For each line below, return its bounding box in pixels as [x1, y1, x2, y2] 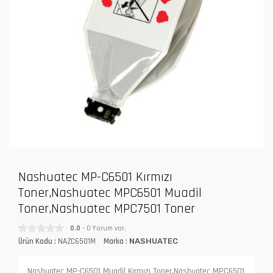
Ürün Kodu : [18, 236, 56, 246]
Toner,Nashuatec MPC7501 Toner [18, 200, 195, 218]
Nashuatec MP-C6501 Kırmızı [18, 168, 172, 186]
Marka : [104, 236, 129, 246]
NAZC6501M [58, 236, 96, 246]
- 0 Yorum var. [80, 223, 126, 233]
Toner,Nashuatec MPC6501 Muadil [18, 184, 202, 202]
